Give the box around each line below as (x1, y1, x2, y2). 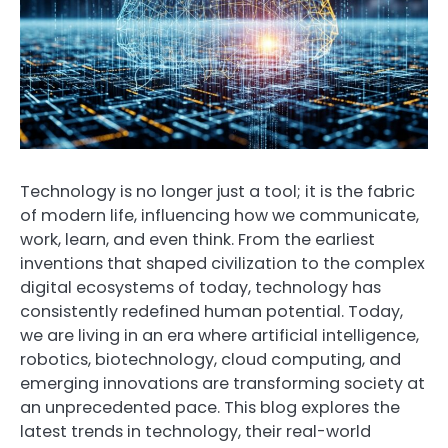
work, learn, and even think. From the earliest (20, 227, 375, 251)
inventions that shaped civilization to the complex (20, 251, 425, 275)
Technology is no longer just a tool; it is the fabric (20, 179, 415, 203)
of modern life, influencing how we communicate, (20, 203, 419, 227)
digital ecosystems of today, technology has (20, 275, 381, 299)
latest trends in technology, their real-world (20, 419, 371, 443)
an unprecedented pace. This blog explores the (20, 395, 400, 419)
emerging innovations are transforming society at (20, 371, 425, 395)
